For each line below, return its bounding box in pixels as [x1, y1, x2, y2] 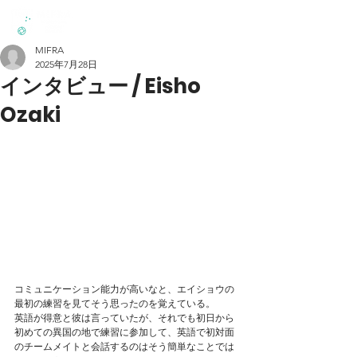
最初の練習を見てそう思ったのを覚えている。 [14, 296, 215, 309]
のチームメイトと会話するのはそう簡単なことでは [14, 339, 234, 352]
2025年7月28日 [35, 58, 97, 70]
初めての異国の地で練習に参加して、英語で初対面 [14, 325, 234, 338]
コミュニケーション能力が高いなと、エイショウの [14, 282, 234, 295]
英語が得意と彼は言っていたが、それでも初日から [14, 311, 234, 324]
